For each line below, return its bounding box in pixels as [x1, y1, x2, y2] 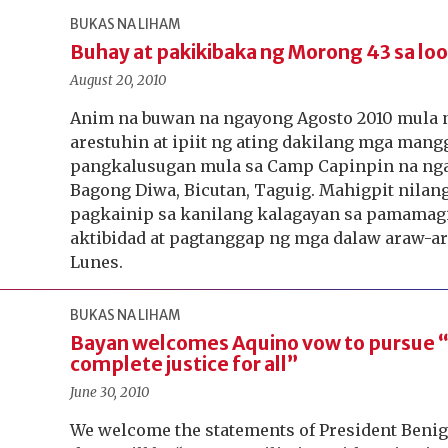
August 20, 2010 [70, 72, 167, 89]
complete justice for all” [70, 352, 299, 376]
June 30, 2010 [70, 384, 150, 401]
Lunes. [70, 252, 124, 272]
